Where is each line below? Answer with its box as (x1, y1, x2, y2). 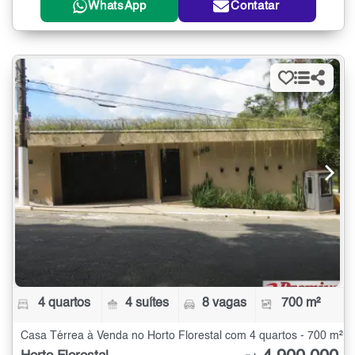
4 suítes (125, 296, 170, 310)
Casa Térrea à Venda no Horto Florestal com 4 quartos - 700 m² (21, 330, 343, 342)
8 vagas (201, 296, 246, 310)
